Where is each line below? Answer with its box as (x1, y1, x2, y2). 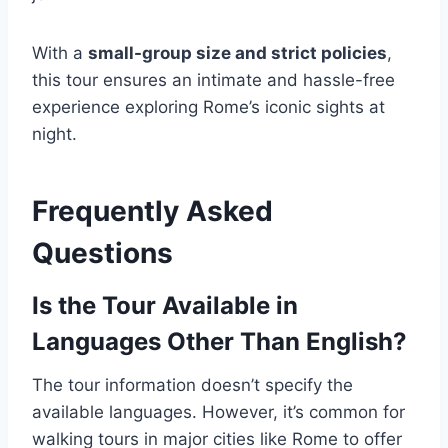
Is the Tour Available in (32, 291, 298, 320)
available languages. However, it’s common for (32, 402, 405, 422)
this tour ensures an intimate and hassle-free (32, 70, 395, 90)
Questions (32, 236, 173, 270)
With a (32, 43, 88, 63)
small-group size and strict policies (88, 43, 387, 63)
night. (32, 124, 77, 144)
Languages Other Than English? (32, 327, 407, 356)
